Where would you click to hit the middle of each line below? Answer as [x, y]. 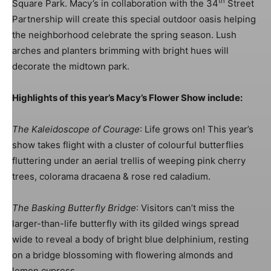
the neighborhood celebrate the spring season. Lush [124, 34]
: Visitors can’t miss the [185, 207]
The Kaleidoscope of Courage [76, 129]
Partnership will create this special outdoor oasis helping [134, 19]
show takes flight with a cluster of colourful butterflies [128, 145]
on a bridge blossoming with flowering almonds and [122, 255]
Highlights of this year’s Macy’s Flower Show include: [127, 97]
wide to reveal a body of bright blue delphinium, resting [130, 239]
